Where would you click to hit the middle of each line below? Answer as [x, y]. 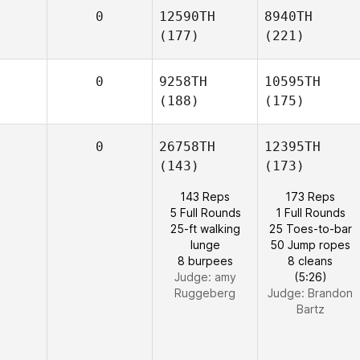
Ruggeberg [205, 293]
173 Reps [310, 196]
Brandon [330, 293]
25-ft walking [205, 229]
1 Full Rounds [310, 213]
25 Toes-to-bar [310, 229]
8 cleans [310, 261]
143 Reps [205, 196]
